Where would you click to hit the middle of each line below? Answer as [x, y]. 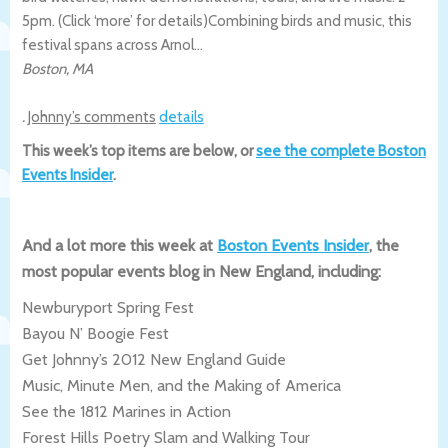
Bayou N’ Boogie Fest [95, 333]
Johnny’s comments [92, 116]
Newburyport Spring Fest [108, 307]
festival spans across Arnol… [112, 44]
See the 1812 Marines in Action [126, 411]
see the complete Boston [341, 150]
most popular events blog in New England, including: [201, 271]
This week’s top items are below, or [139, 150]
